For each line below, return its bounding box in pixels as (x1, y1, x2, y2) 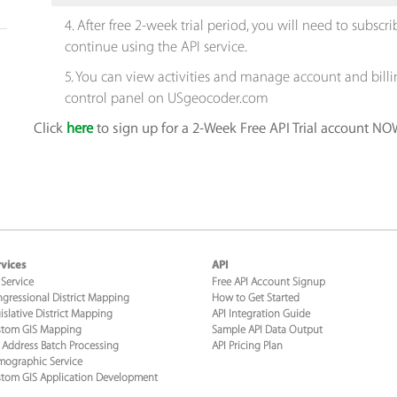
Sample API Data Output (212, 323, 323, 336)
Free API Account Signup (212, 276, 325, 288)
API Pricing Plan (212, 339, 283, 352)
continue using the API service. (64, 39, 247, 55)
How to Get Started (212, 292, 300, 304)
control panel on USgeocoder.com (64, 90, 269, 106)
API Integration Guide (212, 307, 310, 320)
